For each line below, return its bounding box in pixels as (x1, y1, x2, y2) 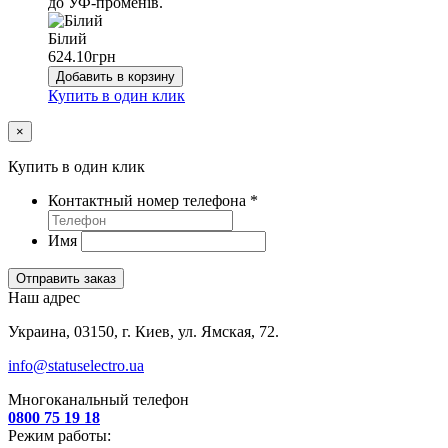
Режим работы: (8, 426, 111, 444)
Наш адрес (8, 288, 80, 306)
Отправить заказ (16, 270, 116, 286)
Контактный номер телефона (48, 191, 250, 209)
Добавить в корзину (56, 68, 175, 84)
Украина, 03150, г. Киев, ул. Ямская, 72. (8, 322, 279, 340)
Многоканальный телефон (8, 390, 189, 408)
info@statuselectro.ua (8, 356, 144, 374)
